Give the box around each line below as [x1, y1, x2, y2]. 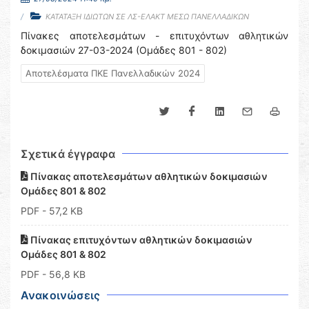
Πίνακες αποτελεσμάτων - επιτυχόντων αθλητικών [21, 30, 288, 41]
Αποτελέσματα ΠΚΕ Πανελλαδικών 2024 [26, 68, 200, 79]
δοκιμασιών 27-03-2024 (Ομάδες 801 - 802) [21, 44, 227, 56]
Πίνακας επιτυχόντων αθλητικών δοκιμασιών [28, 234, 252, 246]
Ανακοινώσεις [21, 288, 100, 302]
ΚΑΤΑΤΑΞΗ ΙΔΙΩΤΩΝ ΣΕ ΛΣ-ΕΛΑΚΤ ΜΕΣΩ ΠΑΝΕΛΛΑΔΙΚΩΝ [46, 12, 249, 21]
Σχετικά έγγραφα [21, 147, 115, 161]
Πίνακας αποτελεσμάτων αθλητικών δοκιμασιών [28, 170, 268, 182]
